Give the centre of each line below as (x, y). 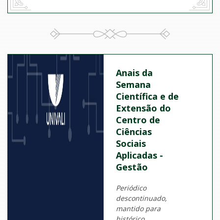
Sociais (131, 144)
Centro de (138, 120)
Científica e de (148, 96)
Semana (134, 85)
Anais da (135, 73)
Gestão (132, 167)
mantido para (138, 209)
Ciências (134, 132)
